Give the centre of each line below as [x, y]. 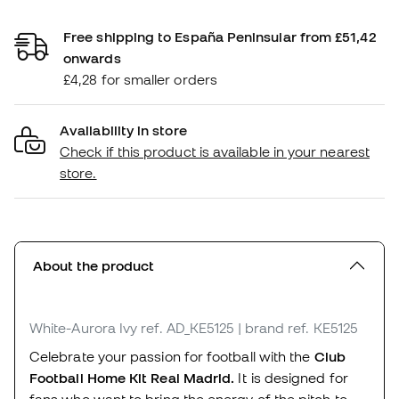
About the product [94, 265]
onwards [92, 57]
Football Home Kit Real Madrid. [132, 377]
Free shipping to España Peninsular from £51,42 [220, 36]
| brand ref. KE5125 [297, 327]
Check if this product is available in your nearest [215, 151]
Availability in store [123, 130]
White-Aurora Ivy [84, 327]
